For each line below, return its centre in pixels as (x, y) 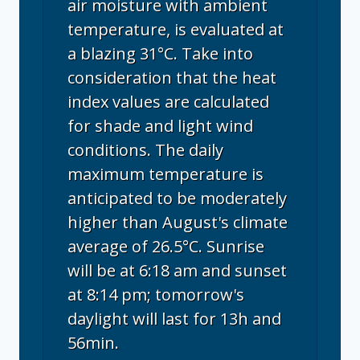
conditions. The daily (145, 150)
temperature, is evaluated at (176, 30)
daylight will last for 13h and (174, 319)
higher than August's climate (178, 223)
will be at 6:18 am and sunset (177, 271)
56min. (93, 343)
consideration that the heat (172, 78)
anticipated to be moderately (177, 198)
